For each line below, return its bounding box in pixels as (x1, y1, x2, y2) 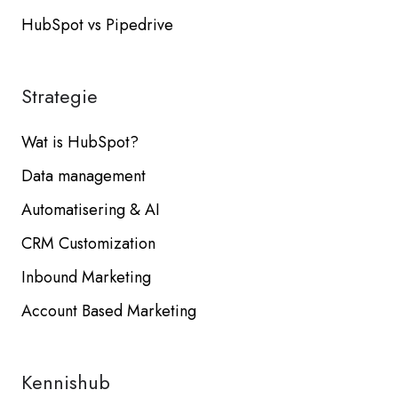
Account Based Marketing (21, 299, 196, 323)
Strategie (21, 82, 98, 110)
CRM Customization (21, 231, 155, 255)
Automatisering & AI (21, 197, 160, 221)
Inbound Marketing (21, 266, 151, 290)
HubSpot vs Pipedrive (21, 12, 173, 36)
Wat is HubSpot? (21, 130, 139, 154)
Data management (21, 163, 146, 187)
